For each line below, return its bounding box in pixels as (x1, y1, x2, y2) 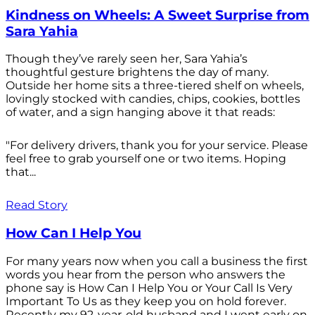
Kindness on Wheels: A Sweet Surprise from (6, 6, 309, 23)
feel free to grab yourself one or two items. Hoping (6, 152, 286, 166)
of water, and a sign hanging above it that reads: (6, 105, 275, 120)
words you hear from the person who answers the (6, 267, 285, 281)
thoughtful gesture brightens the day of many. (6, 65, 269, 79)
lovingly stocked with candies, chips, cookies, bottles (6, 92, 300, 106)
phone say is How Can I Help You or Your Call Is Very (6, 281, 292, 295)
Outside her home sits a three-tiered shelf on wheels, (6, 79, 304, 93)
